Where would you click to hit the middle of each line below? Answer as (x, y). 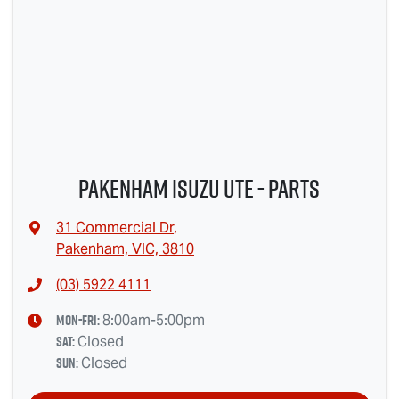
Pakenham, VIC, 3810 (125, 249)
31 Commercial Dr (114, 228)
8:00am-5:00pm (153, 320)
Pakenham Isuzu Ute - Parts (199, 188)
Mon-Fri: (79, 320)
